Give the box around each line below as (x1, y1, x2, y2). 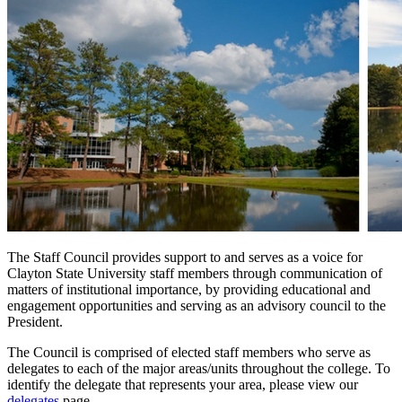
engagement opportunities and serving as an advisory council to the (7, 298, 386, 314)
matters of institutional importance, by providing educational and (7, 282, 371, 298)
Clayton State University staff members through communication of (7, 266, 382, 282)
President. (7, 314, 63, 330)
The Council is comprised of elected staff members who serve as (7, 345, 371, 361)
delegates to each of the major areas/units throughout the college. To (7, 361, 390, 377)
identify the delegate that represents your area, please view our (7, 377, 358, 393)
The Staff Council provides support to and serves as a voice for (7, 249, 363, 266)
